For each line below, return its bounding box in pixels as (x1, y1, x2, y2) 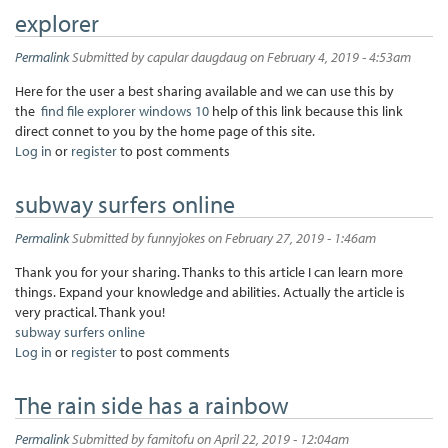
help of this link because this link (209, 101, 403, 120)
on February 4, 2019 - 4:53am (247, 47, 411, 66)
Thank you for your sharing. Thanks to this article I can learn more (15, 262, 403, 281)
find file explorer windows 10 (41, 101, 209, 120)
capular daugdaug (147, 47, 247, 66)
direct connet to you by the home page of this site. (15, 121, 315, 140)
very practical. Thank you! (15, 302, 165, 321)
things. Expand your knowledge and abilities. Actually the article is (15, 282, 405, 301)
